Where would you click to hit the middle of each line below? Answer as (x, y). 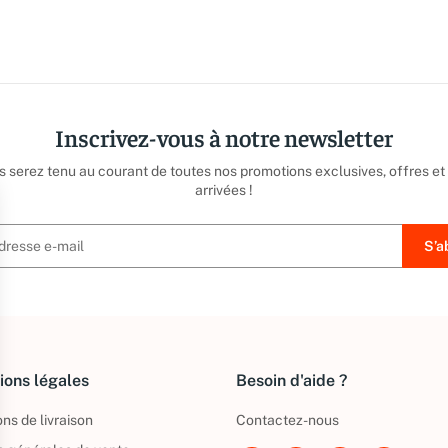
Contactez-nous (287, 420)
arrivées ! (224, 190)
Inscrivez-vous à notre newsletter (224, 137)
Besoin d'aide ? (291, 380)
